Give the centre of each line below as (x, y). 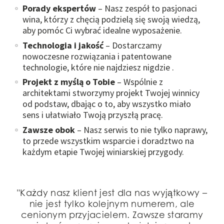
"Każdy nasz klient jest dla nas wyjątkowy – (112, 193)
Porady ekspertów (59, 8)
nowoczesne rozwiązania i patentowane (97, 56)
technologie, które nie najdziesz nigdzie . (99, 67)
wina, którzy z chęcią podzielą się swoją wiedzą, (111, 19)
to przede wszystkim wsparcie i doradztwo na (108, 140)
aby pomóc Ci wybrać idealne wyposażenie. (103, 30)
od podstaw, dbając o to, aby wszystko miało (107, 104)
